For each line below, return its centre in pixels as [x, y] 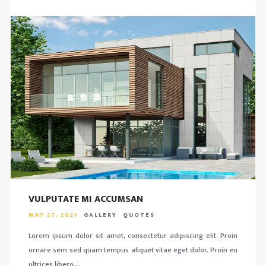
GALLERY [100, 215]
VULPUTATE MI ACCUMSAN [85, 199]
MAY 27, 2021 [53, 215]
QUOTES [139, 215]
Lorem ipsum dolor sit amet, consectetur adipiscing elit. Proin [133, 235]
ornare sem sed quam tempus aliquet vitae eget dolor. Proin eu [133, 250]
